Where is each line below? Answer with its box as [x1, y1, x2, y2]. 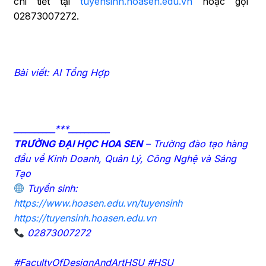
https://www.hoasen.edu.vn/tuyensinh [13, 197, 182, 209]
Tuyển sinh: [24, 182, 78, 194]
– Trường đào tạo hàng [142, 137, 248, 150]
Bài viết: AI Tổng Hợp [13, 66, 109, 78]
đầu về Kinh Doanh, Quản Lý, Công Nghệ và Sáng [13, 152, 236, 164]
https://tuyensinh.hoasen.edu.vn [13, 211, 156, 224]
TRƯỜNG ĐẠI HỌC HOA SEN [13, 137, 142, 150]
